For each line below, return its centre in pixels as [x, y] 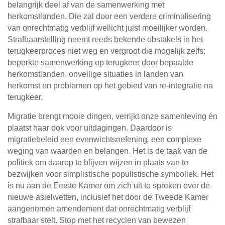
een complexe [176, 140]
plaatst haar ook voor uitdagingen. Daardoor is [90, 128]
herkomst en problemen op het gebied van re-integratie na [110, 86]
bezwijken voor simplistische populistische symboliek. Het [110, 174]
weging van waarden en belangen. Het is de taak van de [107, 151]
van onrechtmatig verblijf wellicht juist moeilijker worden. [107, 28]
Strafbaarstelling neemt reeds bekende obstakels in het [105, 40]
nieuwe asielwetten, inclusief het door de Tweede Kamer [108, 197]
